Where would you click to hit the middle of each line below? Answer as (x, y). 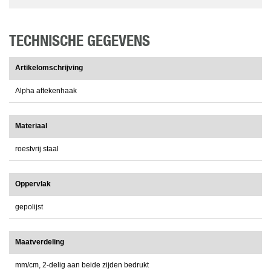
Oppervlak (33, 184)
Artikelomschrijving (49, 68)
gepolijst (29, 207)
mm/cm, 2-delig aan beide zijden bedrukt (82, 265)
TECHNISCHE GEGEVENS (80, 42)
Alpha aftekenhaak (46, 91)
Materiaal (31, 126)
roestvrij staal (37, 149)
